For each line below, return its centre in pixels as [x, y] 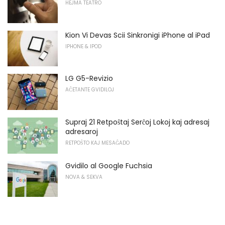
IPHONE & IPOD [83, 46]
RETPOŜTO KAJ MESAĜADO [97, 143]
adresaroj [82, 131]
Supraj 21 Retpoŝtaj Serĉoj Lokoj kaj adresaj [137, 122]
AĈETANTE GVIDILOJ [90, 90]
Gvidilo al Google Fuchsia [109, 165]
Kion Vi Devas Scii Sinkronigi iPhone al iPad [138, 35]
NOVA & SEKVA [84, 177]
